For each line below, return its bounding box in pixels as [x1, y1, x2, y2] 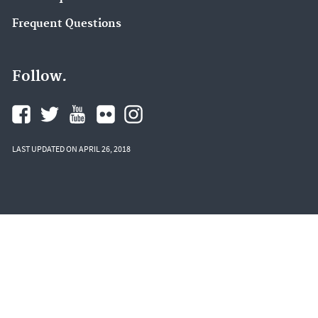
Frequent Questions [12, 17, 121, 31]
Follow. [12, 67, 67, 86]
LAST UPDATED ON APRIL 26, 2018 [12, 143, 131, 154]
